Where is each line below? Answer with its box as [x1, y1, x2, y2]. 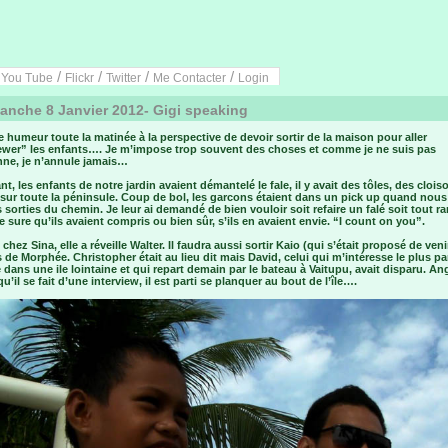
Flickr [65, 71, 94, 85]
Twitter [106, 71, 141, 85]
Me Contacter [153, 71, 226, 85]
